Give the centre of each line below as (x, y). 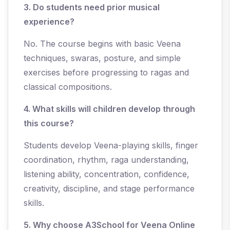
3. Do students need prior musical (92, 7)
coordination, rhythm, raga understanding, (106, 160)
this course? (49, 123)
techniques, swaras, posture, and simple (102, 58)
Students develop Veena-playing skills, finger (111, 146)
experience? (49, 22)
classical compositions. (68, 87)
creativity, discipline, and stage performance (109, 189)
